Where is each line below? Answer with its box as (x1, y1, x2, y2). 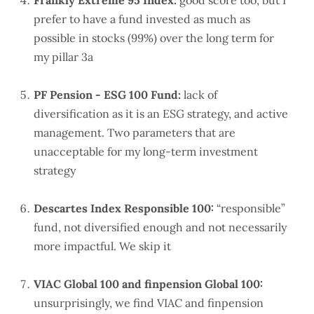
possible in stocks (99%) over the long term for (34, 31, 274, 46)
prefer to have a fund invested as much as (34, 12, 250, 27)
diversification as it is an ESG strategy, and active (34, 107, 288, 121)
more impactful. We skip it (34, 239, 171, 254)
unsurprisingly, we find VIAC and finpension (34, 296, 264, 310)
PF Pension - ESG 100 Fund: (34, 88, 181, 102)
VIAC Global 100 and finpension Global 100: (34, 277, 263, 292)
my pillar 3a (34, 50, 93, 64)
